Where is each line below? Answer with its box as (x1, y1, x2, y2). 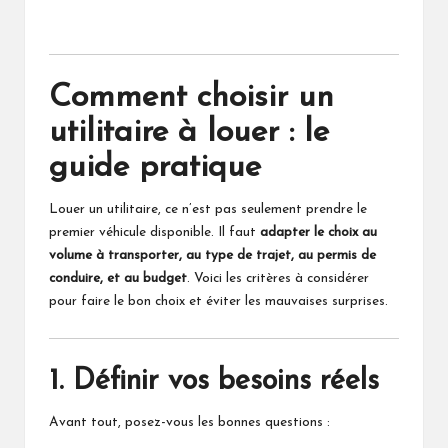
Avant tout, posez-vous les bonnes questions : (49, 416, 330, 430)
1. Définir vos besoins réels (49, 367, 379, 397)
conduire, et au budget (49, 271, 187, 285)
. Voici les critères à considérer (187, 271, 369, 285)
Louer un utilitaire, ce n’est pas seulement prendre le (49, 202, 367, 216)
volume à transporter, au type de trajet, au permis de (49, 248, 376, 262)
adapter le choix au (260, 225, 377, 239)
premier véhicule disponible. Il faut (49, 225, 260, 239)
